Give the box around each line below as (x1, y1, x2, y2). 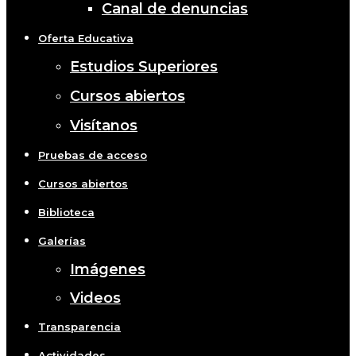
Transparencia (38, 319, 121, 333)
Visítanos (70, 116, 137, 134)
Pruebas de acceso (38, 148, 147, 161)
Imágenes (70, 260, 145, 278)
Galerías (38, 234, 86, 247)
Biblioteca (38, 205, 95, 219)
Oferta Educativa (38, 31, 133, 44)
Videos (70, 288, 121, 307)
